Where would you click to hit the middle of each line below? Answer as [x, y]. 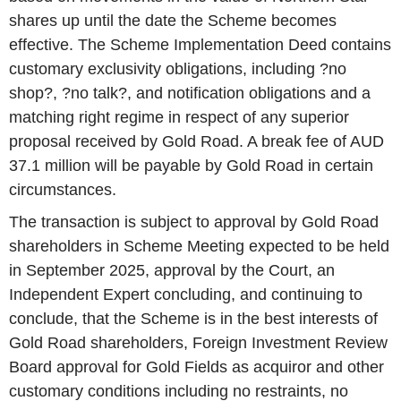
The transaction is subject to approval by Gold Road [194, 222]
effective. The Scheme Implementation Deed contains [200, 45]
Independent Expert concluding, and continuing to [186, 294]
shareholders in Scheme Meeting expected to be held [199, 246]
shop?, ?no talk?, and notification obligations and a [190, 93]
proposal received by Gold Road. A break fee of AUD [196, 141]
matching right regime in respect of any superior [179, 117]
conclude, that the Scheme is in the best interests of [193, 318]
